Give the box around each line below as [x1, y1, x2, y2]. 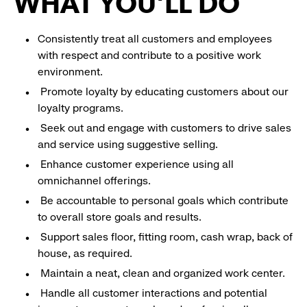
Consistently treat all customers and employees [38, 32, 272, 46]
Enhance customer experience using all [38, 158, 234, 171]
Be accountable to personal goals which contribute [38, 194, 288, 208]
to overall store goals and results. [38, 210, 204, 224]
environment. [38, 65, 106, 79]
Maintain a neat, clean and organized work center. [38, 267, 288, 280]
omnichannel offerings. [38, 174, 153, 188]
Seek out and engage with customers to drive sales [38, 121, 291, 135]
